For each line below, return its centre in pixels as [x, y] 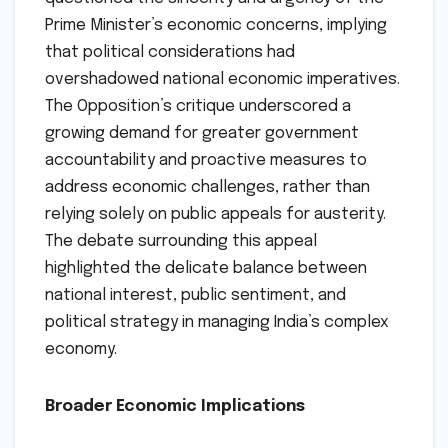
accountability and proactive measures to [206, 161]
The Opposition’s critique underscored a [198, 107]
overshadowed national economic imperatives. [222, 80]
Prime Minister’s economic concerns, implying [216, 26]
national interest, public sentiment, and [195, 296]
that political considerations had [170, 53]
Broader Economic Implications [175, 407]
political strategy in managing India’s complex [217, 323]
